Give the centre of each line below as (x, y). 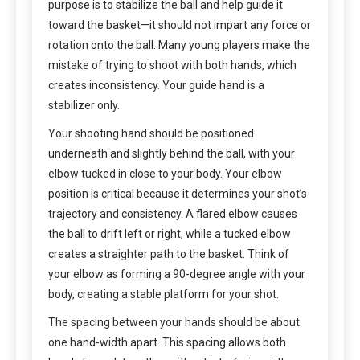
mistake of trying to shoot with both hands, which (172, 65)
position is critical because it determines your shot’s (178, 193)
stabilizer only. (84, 105)
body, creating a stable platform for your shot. (164, 294)
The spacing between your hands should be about (174, 322)
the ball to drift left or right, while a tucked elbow (170, 233)
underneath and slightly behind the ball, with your (172, 153)
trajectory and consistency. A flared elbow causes (173, 213)
